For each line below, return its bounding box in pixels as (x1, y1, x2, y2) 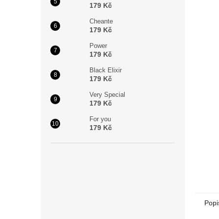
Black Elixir (89, 66, 122, 74)
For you (89, 115, 111, 123)
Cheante (89, 18, 113, 25)
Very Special (89, 91, 125, 98)
